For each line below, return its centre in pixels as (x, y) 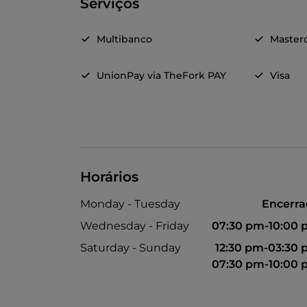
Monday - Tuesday (130, 204)
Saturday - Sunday (131, 248)
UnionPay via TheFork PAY (161, 76)
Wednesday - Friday (135, 226)
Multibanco (124, 39)
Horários (109, 177)
